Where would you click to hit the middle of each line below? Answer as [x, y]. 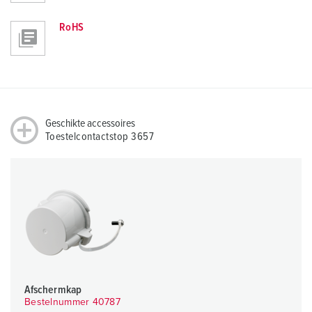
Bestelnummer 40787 [73, 303]
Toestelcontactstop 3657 [100, 137]
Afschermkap [53, 290]
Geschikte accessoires [90, 124]
